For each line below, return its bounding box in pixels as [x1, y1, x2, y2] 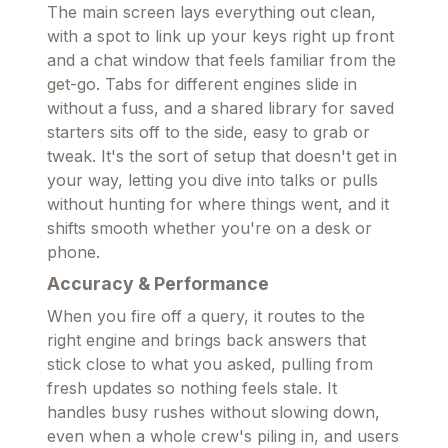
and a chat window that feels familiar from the [47, 49, 396, 70]
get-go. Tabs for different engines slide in [47, 73, 357, 94]
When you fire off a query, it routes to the [47, 305, 365, 326]
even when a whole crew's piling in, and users [47, 425, 399, 446]
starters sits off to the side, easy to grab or [47, 121, 370, 142]
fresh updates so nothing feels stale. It [47, 377, 337, 398]
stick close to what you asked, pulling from [47, 353, 373, 374]
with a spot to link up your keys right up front [47, 25, 394, 46]
